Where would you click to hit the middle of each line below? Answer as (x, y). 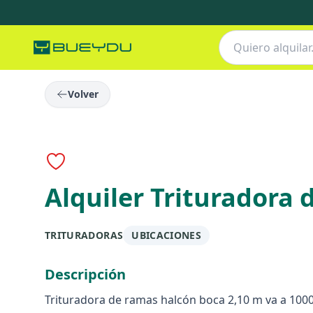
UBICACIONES (167, 235)
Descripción (85, 274)
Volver (83, 94)
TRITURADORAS (84, 235)
